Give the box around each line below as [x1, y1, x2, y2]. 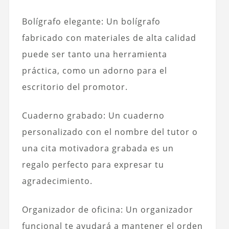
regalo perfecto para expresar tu [21, 159, 164, 171]
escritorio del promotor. [21, 81, 128, 93]
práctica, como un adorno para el [21, 65, 167, 77]
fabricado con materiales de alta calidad [21, 32, 196, 44]
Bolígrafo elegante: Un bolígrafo [21, 16, 161, 28]
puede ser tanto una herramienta [21, 49, 167, 60]
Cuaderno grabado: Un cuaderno [21, 110, 165, 122]
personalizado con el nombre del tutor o [21, 126, 198, 138]
